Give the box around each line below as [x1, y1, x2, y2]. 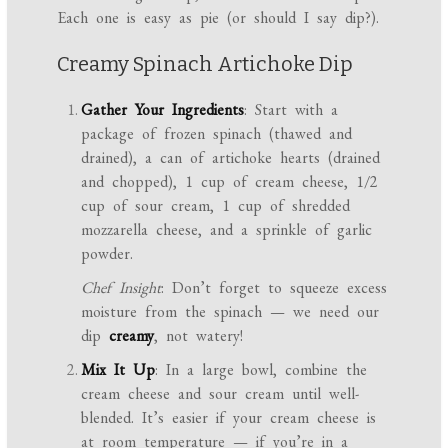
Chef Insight [81, 277, 162, 299]
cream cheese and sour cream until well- [81, 383, 360, 405]
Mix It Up [81, 359, 156, 381]
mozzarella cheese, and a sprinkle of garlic [81, 219, 373, 241]
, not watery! [154, 325, 244, 347]
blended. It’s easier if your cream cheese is [81, 407, 377, 429]
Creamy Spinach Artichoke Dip [57, 52, 354, 77]
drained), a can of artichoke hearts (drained [81, 147, 381, 169]
